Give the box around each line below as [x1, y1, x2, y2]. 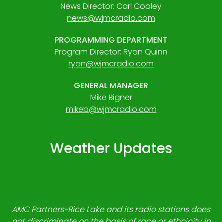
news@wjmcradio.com [67, 12, 155, 24]
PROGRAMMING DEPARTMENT [55, 34, 167, 46]
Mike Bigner [90, 92, 132, 103]
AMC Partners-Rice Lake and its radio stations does [12, 204, 210, 215]
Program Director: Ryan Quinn [55, 46, 167, 57]
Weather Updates [50, 139, 172, 158]
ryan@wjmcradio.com [68, 58, 154, 69]
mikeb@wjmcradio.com [65, 104, 157, 115]
